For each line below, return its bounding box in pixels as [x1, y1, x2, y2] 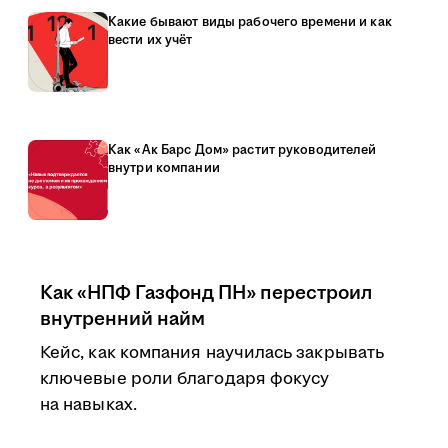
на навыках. [40, 393, 137, 417]
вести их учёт [108, 31, 193, 49]
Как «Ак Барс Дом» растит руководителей [108, 141, 377, 159]
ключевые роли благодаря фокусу [40, 367, 330, 391]
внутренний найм [40, 305, 205, 333]
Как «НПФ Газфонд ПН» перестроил [40, 279, 372, 307]
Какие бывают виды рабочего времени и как [108, 13, 392, 31]
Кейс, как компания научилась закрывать [40, 341, 385, 365]
